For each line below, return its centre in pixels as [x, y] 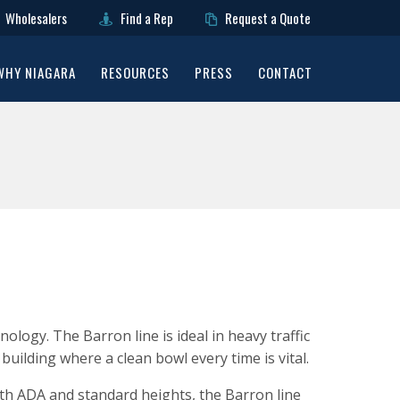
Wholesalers [34, 18]
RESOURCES [135, 72]
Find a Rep [145, 18]
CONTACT [285, 72]
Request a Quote [266, 18]
